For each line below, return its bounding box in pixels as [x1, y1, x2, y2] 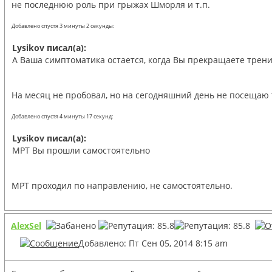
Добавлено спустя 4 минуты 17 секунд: [12, 112, 113, 120]
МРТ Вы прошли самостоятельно [12, 144, 150, 156]
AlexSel [11, 219, 41, 231]
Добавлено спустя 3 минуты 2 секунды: [12, 21, 114, 30]
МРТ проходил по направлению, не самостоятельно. [12, 179, 233, 191]
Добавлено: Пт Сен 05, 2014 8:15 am [78, 237, 228, 249]
